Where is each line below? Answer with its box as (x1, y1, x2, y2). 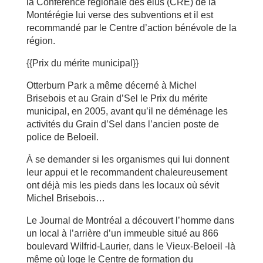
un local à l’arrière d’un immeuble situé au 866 (26, 228, 218, 238)
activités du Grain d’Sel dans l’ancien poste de (26, 119, 219, 129)
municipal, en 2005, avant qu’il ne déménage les (26, 106, 228, 116)
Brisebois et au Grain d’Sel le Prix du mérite (26, 93, 208, 103)
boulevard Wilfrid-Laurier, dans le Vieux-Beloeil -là (26, 241, 235, 251)
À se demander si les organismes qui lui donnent (26, 154, 229, 164)
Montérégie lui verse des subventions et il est (26, 10, 213, 20)
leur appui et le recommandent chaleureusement (26, 167, 227, 177)
